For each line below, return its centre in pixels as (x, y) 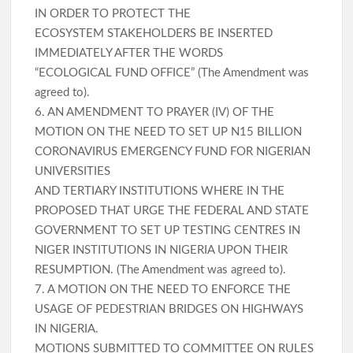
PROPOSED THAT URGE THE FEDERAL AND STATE (172, 211)
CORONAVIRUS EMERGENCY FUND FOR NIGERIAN (173, 152)
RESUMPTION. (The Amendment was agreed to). (162, 270)
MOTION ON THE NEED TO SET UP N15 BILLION (169, 132)
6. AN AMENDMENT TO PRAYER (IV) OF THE (155, 113)
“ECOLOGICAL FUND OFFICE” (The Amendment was (172, 73)
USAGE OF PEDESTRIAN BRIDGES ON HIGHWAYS (169, 310)
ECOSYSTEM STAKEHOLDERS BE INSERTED (154, 34)
